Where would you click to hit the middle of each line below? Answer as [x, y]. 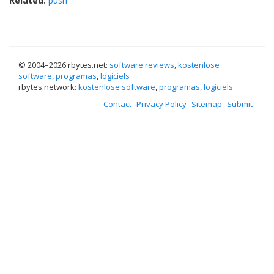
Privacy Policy [161, 104]
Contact [117, 104]
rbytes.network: [48, 87]
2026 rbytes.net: [79, 65]
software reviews [142, 65]
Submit [240, 104]
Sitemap [207, 104]
